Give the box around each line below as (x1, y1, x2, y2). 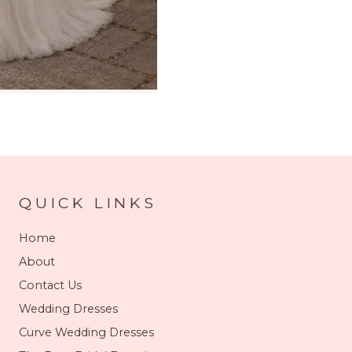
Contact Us (19, 278, 82, 292)
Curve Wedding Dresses (19, 325, 154, 339)
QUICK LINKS (19, 193, 157, 212)
